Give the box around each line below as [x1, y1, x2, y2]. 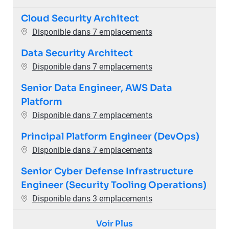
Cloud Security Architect [20, 12, 139, 24]
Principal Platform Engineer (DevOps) [20, 130, 199, 142]
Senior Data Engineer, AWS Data [20, 82, 172, 94]
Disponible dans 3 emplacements [32, 193, 152, 203]
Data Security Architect [20, 47, 133, 59]
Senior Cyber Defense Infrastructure [20, 165, 193, 177]
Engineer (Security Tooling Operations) [20, 179, 207, 191]
